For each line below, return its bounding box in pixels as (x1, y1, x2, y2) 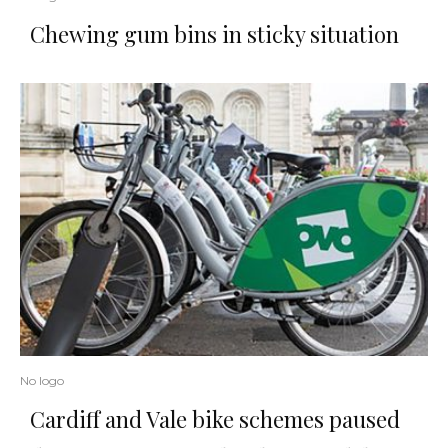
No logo (20, 372, 64, 388)
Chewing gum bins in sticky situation (30, 19, 399, 50)
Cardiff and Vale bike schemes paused (30, 403, 400, 434)
